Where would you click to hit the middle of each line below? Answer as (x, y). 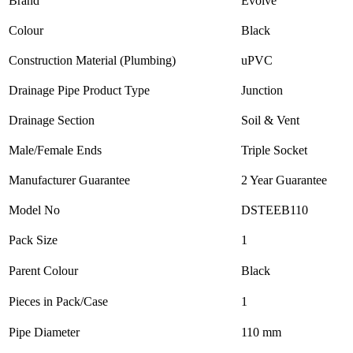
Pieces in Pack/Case (58, 302)
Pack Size (33, 240)
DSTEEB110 (275, 210)
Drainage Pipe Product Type (79, 91)
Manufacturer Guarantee (69, 180)
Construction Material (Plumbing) (92, 61)
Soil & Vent (270, 121)
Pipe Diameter (44, 333)
